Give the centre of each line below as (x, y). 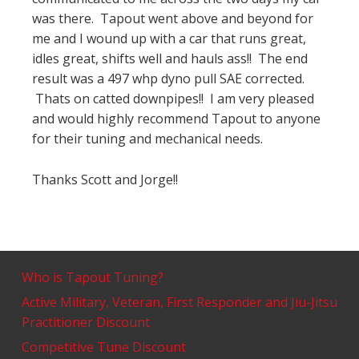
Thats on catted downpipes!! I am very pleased (173, 99)
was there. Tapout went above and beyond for (173, 18)
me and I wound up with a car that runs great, (169, 38)
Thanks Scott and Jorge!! (105, 179)
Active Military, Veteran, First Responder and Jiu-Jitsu (180, 302)
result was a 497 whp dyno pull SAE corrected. (168, 79)
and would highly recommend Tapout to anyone (176, 119)
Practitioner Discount (86, 322)
